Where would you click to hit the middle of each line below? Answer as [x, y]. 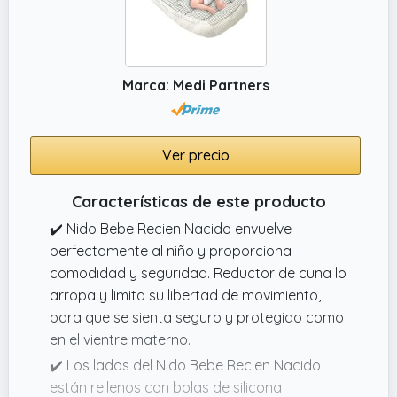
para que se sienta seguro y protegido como [197, 317]
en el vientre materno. [120, 339]
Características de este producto [198, 201]
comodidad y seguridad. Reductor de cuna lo [198, 272]
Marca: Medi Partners [195, 85]
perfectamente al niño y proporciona [171, 250]
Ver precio [195, 155]
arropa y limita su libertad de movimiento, [185, 295]
